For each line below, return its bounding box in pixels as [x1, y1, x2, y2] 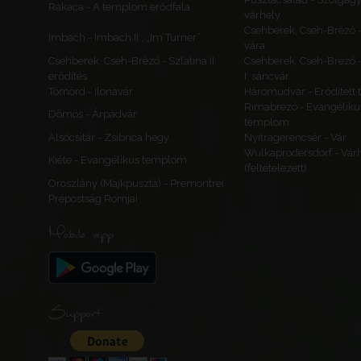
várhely [244, 9, 280, 21]
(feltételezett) [244, 162, 307, 174]
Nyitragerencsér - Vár [244, 131, 346, 143]
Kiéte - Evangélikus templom [48, 154, 187, 166]
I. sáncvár [244, 70, 289, 82]
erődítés [48, 70, 87, 82]
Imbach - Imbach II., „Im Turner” [48, 31, 201, 44]
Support [48, 301, 101, 325]
